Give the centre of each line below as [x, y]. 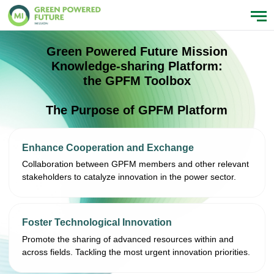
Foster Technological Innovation [97, 223]
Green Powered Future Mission [137, 52]
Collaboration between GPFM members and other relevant [136, 164]
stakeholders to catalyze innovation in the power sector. [129, 177]
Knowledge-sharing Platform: [137, 66]
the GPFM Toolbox [137, 81]
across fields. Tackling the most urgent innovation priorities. [136, 252]
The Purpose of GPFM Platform [137, 110]
